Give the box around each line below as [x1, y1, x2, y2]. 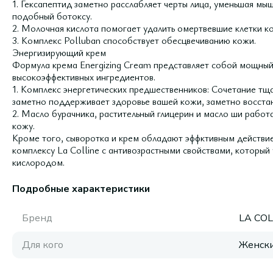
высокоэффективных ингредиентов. [12, 70, 155, 83]
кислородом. [12, 155, 65, 169]
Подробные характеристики [12, 182, 150, 196]
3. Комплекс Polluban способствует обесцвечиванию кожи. [12, 34, 256, 47]
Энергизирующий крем [12, 46, 106, 59]
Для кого [22, 238, 63, 252]
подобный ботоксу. [12, 9, 92, 23]
